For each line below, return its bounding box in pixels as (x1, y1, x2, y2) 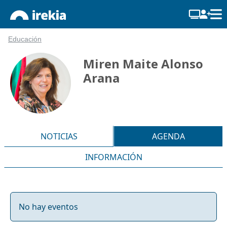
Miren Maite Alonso (83, 55, 203, 72)
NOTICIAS (40, 130, 78, 142)
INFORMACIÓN (85, 151, 142, 163)
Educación (8, 35, 42, 43)
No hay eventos (19, 201, 78, 212)
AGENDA (152, 130, 185, 142)
